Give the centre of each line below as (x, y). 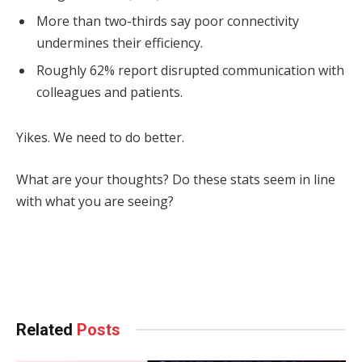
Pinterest (147, 269)
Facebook (53, 269)
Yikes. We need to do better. (100, 138)
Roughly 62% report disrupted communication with (190, 71)
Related (46, 329)
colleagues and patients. (109, 93)
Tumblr (234, 269)
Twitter (98, 269)
